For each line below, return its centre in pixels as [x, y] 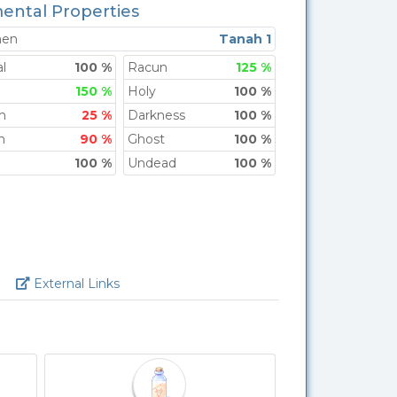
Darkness [157, 115]
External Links [75, 284]
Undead [152, 163]
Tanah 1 [245, 39]
